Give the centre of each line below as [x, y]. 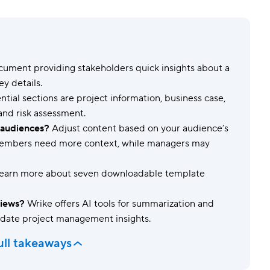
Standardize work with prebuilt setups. [80, 35]
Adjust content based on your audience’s [139, 128]
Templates [30, 21]
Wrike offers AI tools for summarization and [119, 204]
